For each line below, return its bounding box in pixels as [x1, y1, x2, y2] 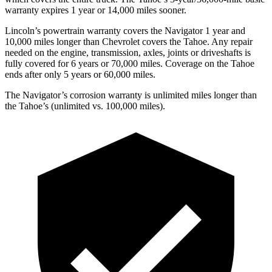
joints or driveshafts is [168, 47, 251, 58]
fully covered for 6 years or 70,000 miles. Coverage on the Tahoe [5, 58, 254, 69]
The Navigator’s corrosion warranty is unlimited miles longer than [5, 89, 257, 100]
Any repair [209, 36, 253, 47]
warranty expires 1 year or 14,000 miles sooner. [5, 4, 186, 15]
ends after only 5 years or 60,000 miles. [5, 69, 155, 80]
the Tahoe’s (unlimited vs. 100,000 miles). [5, 100, 165, 111]
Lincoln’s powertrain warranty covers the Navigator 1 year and [5, 25, 245, 36]
